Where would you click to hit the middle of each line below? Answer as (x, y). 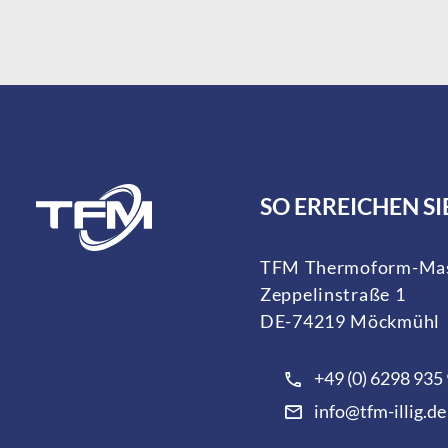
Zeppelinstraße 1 (333, 293)
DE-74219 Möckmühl (350, 320)
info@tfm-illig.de (379, 411)
